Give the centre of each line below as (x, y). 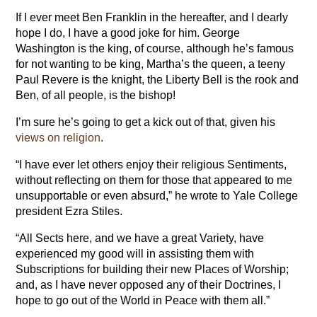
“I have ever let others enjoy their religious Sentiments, (151, 165)
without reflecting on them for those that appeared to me (154, 180)
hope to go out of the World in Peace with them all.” (143, 301)
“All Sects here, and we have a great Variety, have (140, 238)
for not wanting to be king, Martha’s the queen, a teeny (151, 64)
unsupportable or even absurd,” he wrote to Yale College (157, 196)
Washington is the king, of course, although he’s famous (155, 49)
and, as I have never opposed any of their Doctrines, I (149, 285)
